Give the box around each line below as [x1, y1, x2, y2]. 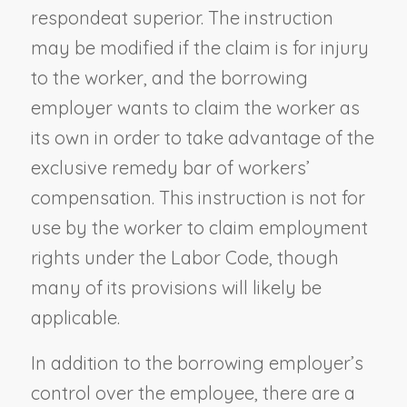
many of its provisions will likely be [30, 275, 322, 299]
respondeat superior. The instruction [30, 5, 333, 29]
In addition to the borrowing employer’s [30, 351, 363, 374]
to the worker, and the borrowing [30, 65, 308, 89]
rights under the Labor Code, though [30, 245, 339, 269]
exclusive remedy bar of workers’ [30, 155, 310, 179]
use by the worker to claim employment [30, 215, 368, 239]
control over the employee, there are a [30, 381, 355, 404]
